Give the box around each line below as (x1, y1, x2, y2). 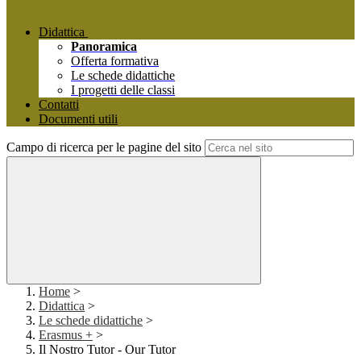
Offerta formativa (71, 54, 159, 68)
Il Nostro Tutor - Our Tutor (39, 342, 176, 357)
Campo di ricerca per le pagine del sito (6, 140, 201, 155)
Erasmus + (39, 328, 93, 342)
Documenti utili (39, 112, 118, 127)
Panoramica (71, 39, 137, 54)
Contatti (39, 98, 79, 112)
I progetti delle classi (71, 83, 175, 98)
